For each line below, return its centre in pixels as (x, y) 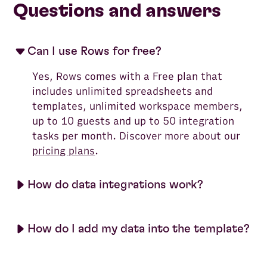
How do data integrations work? (116, 184)
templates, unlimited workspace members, (138, 106)
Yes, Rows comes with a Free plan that (128, 76)
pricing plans (64, 151)
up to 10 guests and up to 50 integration (133, 121)
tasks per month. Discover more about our (136, 136)
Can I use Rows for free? (95, 51)
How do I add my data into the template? (139, 229)
